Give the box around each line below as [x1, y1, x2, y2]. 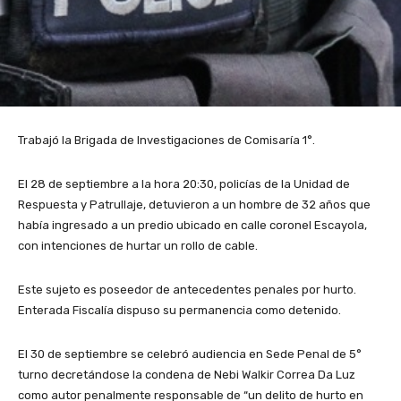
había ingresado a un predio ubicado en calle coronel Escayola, [18, 218, 367, 232]
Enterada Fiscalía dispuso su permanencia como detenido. [18, 303, 341, 317]
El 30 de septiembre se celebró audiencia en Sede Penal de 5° [18, 346, 362, 361]
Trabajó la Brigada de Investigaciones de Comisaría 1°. [18, 132, 315, 147]
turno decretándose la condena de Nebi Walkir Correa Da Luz [18, 367, 355, 381]
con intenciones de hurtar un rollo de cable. [18, 238, 258, 252]
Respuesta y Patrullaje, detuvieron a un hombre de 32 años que [18, 197, 371, 211]
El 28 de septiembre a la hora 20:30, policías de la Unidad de [18, 176, 350, 191]
